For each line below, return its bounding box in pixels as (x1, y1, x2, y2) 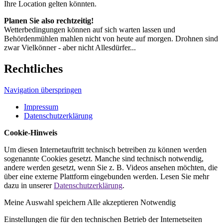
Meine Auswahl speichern (4, 198, 86, 207)
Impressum (24, 102, 58, 111)
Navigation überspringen (4, 85, 82, 94)
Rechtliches (4, 62, 63, 75)
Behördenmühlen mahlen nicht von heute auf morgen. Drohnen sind (4, 34, 218, 43)
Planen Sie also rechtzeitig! (4, 16, 94, 25)
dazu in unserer (4, 181, 54, 190)
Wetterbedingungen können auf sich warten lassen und (4, 25, 175, 34)
